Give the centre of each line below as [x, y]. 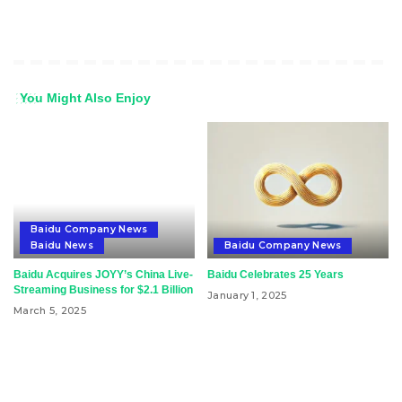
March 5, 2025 [50, 310]
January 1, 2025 [247, 295]
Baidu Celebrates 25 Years [275, 274]
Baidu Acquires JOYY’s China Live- [103, 274]
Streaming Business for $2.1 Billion [103, 289]
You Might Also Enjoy [85, 98]
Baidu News [62, 245]
